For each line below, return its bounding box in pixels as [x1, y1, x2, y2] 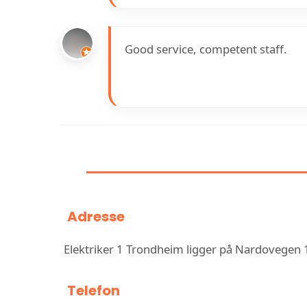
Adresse [67, 206, 125, 226]
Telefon [67, 280, 120, 300]
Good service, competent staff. [125, 40, 287, 57]
